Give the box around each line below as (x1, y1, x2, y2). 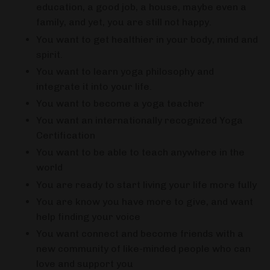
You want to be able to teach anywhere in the (36, 146, 245, 159)
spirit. (36, 48, 63, 60)
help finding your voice (36, 210, 140, 222)
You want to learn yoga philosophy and (36, 65, 214, 77)
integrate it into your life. (36, 80, 152, 92)
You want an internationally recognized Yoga (36, 115, 243, 127)
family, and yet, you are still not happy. (36, 16, 212, 28)
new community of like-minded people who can (36, 242, 251, 254)
